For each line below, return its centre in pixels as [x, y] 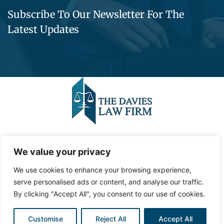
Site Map [26, 188]
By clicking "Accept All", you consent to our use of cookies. [109, 194]
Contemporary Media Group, [83, 145]
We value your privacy [62, 152]
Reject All [110, 219]
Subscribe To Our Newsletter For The [96, 14]
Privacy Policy [36, 176]
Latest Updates [43, 29]
